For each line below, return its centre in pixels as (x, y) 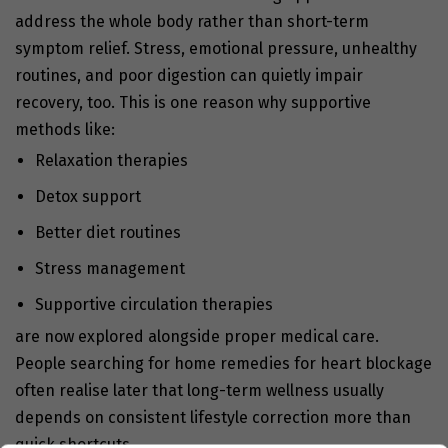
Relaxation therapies (111, 161)
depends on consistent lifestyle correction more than (213, 418)
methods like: (65, 130)
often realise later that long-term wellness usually (199, 391)
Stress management (110, 269)
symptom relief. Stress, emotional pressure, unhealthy (216, 49)
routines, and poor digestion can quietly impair (189, 76)
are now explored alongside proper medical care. (197, 337)
